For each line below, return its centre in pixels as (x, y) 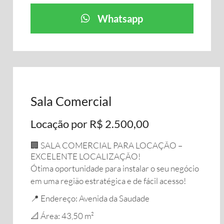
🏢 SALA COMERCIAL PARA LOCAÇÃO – (106, 145)
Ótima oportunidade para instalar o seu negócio (115, 168)
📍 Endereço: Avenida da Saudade (90, 198)
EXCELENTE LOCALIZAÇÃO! (85, 156)
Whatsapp (120, 18)
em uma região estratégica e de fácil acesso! (108, 181)
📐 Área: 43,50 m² (62, 216)
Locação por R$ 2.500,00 (90, 124)
